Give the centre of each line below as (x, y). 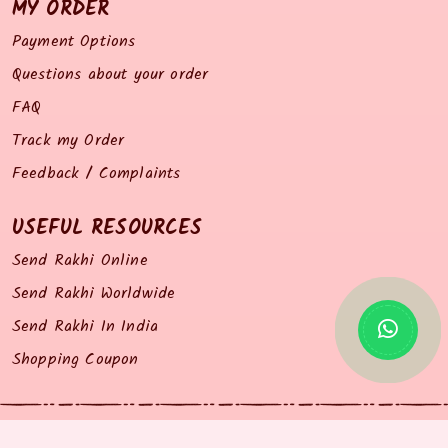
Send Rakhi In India (85, 327)
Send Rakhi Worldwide (94, 294)
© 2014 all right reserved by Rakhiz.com (224, 435)
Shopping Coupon (75, 360)
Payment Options (74, 42)
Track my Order (68, 141)
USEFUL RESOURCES (107, 229)
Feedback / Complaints (96, 174)
